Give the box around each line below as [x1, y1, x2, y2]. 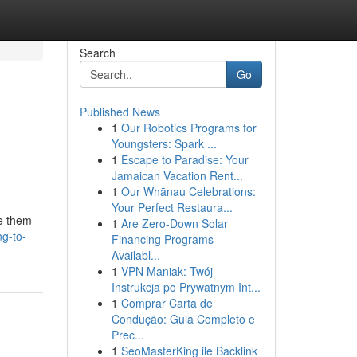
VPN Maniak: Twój [120, 263, 213, 279]
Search [79, 45, 116, 61]
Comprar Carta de [120, 295, 213, 311]
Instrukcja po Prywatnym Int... [111, 279, 261, 295]
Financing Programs [111, 231, 214, 247]
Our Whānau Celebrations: [120, 183, 256, 199]
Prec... [111, 327, 144, 343]
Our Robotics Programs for [120, 120, 257, 135]
